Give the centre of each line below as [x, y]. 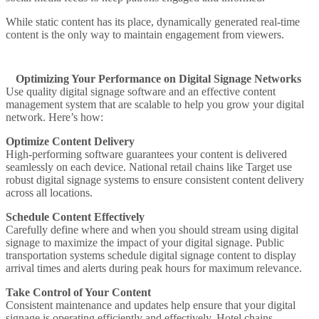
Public [270, 242]
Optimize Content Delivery [70, 141]
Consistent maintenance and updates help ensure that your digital [151, 305]
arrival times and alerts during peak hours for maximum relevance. [154, 268]
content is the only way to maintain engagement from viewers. [145, 34]
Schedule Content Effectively [75, 216]
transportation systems [55, 255]
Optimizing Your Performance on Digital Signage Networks [158, 78]
